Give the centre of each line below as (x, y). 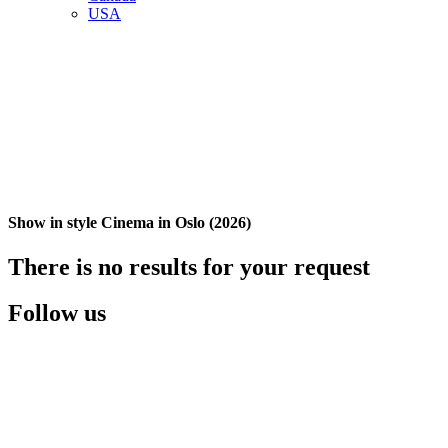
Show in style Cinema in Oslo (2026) (129, 223)
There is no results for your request (189, 266)
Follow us (57, 313)
